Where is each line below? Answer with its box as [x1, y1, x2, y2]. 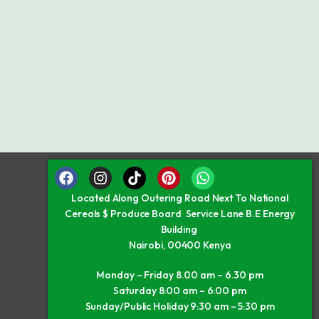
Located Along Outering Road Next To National [71, 192, 288, 204]
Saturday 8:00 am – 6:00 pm [113, 284, 246, 297]
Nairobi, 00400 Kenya [128, 239, 231, 251]
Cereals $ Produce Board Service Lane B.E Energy [65, 207, 296, 220]
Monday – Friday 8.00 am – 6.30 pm [96, 268, 263, 281]
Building [160, 223, 199, 236]
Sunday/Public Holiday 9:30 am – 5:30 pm [85, 300, 275, 313]
